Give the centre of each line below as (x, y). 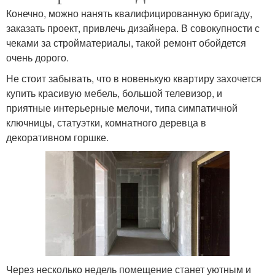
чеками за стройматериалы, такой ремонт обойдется (126, 42)
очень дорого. (37, 57)
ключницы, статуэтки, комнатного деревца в (106, 122)
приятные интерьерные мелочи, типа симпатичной (122, 107)
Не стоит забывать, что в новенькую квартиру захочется (134, 78)
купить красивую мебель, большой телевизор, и (114, 93)
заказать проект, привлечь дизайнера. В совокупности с (133, 28)
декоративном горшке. (57, 137)
